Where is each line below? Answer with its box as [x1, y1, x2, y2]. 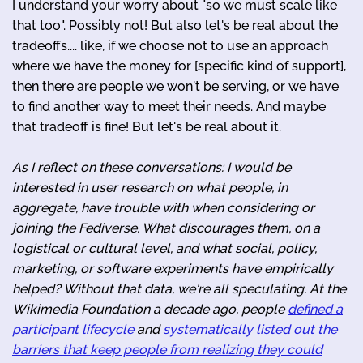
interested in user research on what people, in [12, 179, 288, 195]
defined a [288, 301, 343, 317]
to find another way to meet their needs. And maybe [12, 98, 326, 114]
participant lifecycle [12, 321, 134, 337]
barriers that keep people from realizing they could [12, 341, 322, 357]
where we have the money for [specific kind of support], [12, 58, 346, 74]
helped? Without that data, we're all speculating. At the [12, 280, 346, 297]
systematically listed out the [163, 321, 337, 337]
